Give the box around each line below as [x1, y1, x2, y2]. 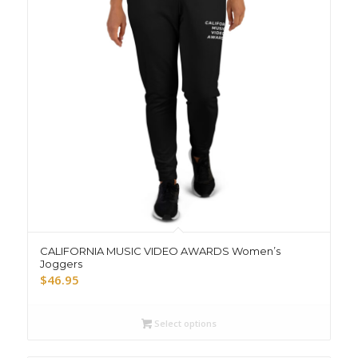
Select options [151, 317, 217, 330]
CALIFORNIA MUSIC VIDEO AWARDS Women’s [39, 245, 280, 258]
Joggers [39, 257, 82, 271]
